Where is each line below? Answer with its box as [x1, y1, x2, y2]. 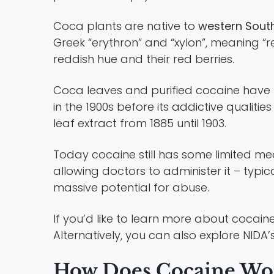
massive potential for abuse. [53, 179, 209, 195]
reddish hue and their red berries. [53, 51, 234, 67]
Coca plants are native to [53, 18, 198, 34]
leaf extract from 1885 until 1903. [53, 115, 226, 131]
